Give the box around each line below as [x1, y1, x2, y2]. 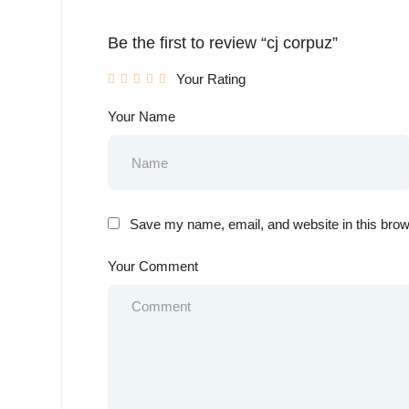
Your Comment [108, 258, 198, 274]
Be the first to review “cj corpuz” [108, 34, 338, 52]
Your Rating [176, 71, 246, 87]
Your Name [108, 109, 175, 124]
